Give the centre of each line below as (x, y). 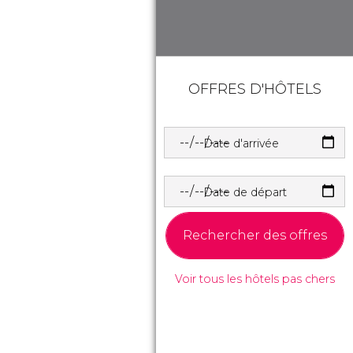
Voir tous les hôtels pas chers (255, 279)
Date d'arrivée (241, 143)
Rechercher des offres (255, 235)
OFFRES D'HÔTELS (255, 89)
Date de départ (245, 192)
